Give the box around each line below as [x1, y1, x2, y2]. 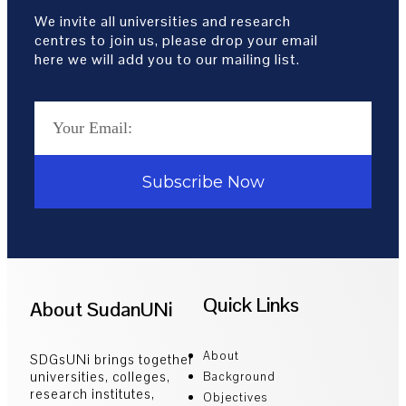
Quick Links [203, 292, 299, 318]
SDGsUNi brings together [30, 351, 194, 369]
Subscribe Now [141, 171, 265, 192]
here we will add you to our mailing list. [34, 50, 300, 70]
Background [203, 369, 275, 385]
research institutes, [30, 385, 155, 403]
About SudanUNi [30, 296, 172, 323]
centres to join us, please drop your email [34, 31, 318, 51]
